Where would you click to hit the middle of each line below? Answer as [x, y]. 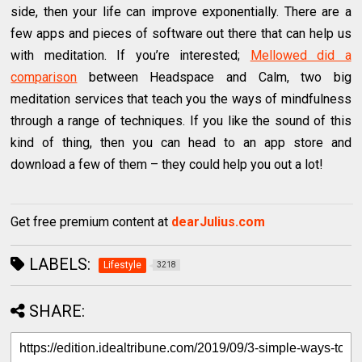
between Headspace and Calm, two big [214, 77]
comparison [44, 77]
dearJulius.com [219, 221]
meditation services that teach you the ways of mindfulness [181, 99]
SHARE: [57, 311]
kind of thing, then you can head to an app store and [181, 142]
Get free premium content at [91, 221]
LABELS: [58, 264]
